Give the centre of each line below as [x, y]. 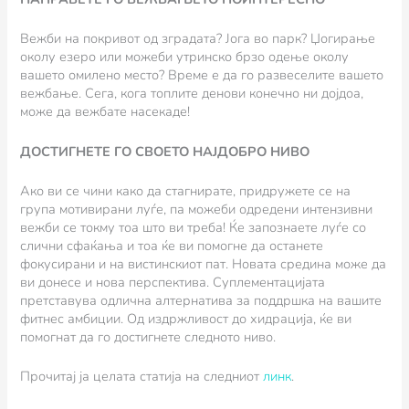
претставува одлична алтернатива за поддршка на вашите [201, 300]
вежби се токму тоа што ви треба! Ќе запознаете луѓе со [194, 227]
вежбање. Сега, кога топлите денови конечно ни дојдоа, [192, 94]
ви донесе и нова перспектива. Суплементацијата [173, 282]
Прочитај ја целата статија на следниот [142, 377]
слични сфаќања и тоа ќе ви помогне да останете [172, 245]
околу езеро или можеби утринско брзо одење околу [185, 57]
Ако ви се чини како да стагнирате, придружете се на [186, 190]
